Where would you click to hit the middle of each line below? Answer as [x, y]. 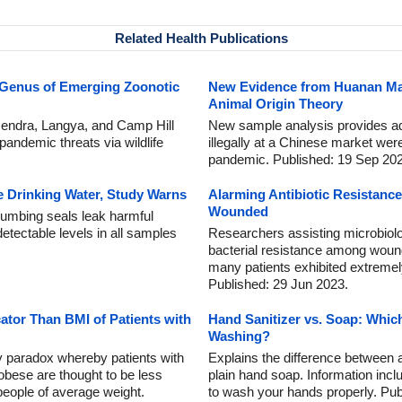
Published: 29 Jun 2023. [278, 284]
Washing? [239, 336]
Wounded [238, 211]
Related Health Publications [201, 38]
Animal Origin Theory [275, 104]
